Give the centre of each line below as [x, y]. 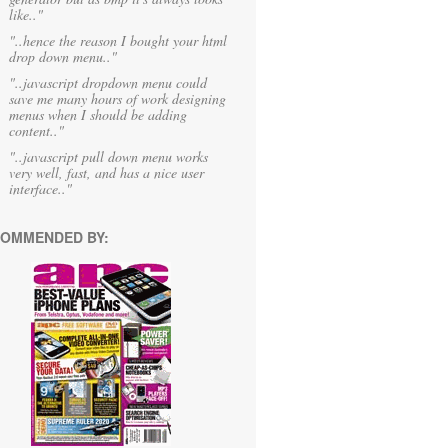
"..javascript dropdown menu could [108, 82]
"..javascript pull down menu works [108, 156]
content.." [36, 130]
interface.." [40, 188]
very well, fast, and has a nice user [106, 172]
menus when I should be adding [98, 114]
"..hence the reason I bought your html [118, 40]
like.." [26, 14]
